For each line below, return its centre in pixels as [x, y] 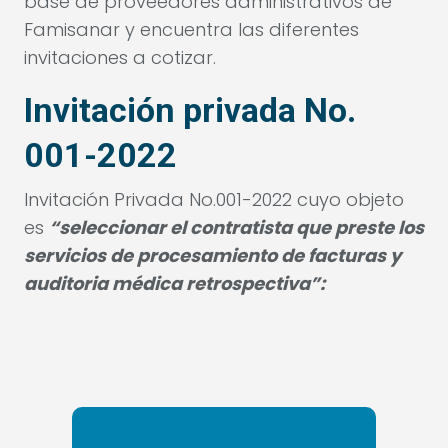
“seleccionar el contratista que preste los [236, 227]
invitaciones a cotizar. [120, 57]
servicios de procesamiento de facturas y [212, 255]
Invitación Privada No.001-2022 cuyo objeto [214, 199]
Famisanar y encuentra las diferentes [191, 29]
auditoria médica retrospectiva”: [174, 283]
